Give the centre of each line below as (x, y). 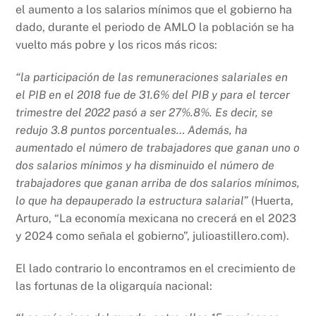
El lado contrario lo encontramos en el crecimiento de (156, 268)
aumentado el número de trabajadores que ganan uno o (158, 147)
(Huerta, (271, 200)
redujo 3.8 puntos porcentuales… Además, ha (132, 130)
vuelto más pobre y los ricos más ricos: (117, 45)
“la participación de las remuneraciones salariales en (152, 77)
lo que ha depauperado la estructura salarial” (132, 200)
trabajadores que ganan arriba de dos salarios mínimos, (158, 183)
